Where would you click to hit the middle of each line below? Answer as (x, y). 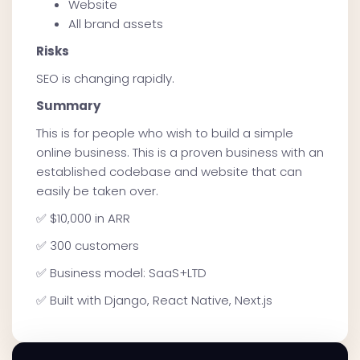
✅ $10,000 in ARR (83, 219)
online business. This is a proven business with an (180, 153)
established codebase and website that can (169, 172)
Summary (68, 106)
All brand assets (116, 24)
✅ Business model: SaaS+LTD (121, 273)
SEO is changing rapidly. (105, 79)
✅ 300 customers (88, 246)
